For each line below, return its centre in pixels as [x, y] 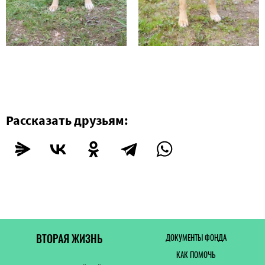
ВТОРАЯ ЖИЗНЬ [69, 239]
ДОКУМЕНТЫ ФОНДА [196, 237]
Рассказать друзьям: [69, 120]
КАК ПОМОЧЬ [196, 255]
